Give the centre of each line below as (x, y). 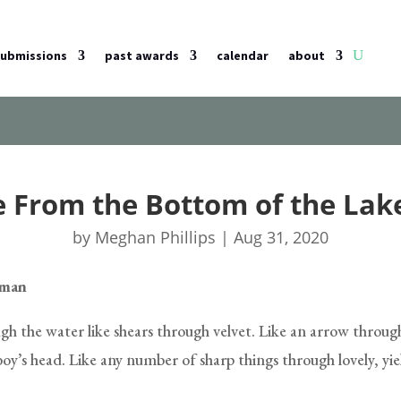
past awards (142, 55)
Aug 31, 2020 (281, 237)
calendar (243, 55)
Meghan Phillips (155, 237)
